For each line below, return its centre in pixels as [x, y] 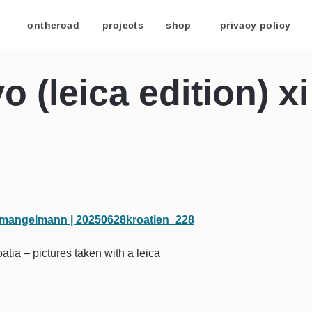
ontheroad [54, 25]
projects [123, 25]
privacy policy [255, 25]
